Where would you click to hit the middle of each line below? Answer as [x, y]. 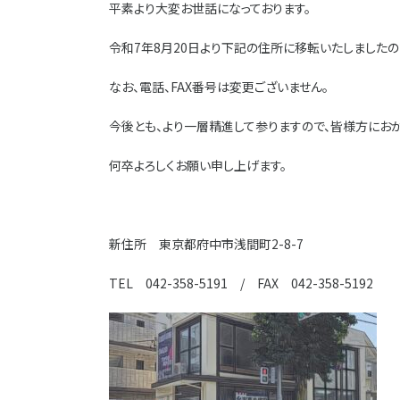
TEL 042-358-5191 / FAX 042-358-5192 [241, 283]
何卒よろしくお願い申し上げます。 [198, 165]
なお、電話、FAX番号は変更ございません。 [219, 86]
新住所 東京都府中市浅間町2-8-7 [206, 243]
